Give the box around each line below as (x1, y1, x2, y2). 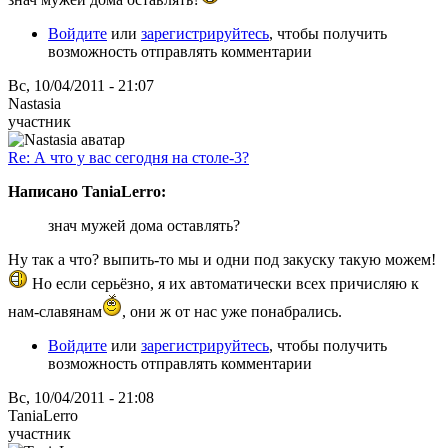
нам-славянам (8, 302, 102, 320)
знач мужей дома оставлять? (48, 216, 240, 234)
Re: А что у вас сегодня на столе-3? (8, 148, 249, 166)
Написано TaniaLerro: (8, 182, 166, 200)
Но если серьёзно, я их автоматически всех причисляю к (28, 274, 419, 292)
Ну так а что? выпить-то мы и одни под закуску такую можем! (8, 250, 436, 268)
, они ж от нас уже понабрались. (122, 302, 342, 320)
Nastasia (8, 94, 61, 112)
